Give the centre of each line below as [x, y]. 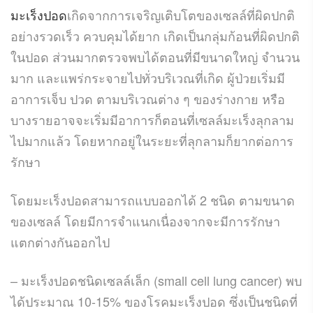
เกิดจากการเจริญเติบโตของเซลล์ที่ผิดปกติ [181, 14]
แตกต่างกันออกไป [60, 241]
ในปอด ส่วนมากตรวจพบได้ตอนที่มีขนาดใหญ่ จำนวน [155, 56]
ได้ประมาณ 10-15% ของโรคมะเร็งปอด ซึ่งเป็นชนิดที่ [154, 301]
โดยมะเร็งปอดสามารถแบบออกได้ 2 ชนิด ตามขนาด [153, 199]
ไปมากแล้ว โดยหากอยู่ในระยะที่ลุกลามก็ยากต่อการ [152, 140]
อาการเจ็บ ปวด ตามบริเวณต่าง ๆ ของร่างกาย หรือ [148, 98]
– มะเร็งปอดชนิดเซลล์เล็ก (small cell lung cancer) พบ [156, 280]
